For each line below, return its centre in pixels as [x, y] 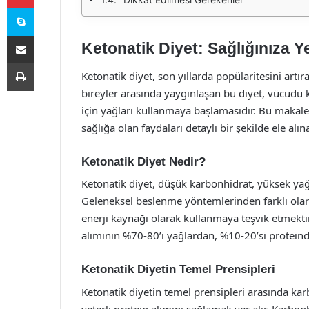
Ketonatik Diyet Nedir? [143, 161]
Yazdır [47, 63]
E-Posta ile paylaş [47, 35]
